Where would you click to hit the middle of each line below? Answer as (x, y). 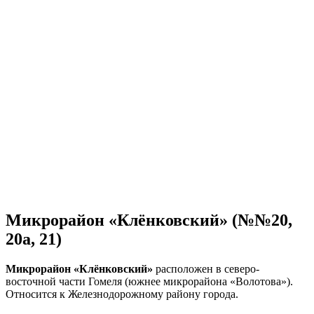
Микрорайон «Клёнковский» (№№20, (149, 220)
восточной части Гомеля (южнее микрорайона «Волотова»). (149, 281)
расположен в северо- (206, 268)
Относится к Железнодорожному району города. (122, 294)
